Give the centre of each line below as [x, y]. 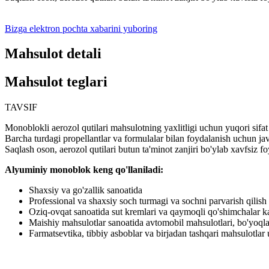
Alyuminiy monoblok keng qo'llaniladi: [84, 170]
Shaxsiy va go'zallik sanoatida [86, 190]
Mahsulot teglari [56, 82]
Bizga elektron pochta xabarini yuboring [81, 28]
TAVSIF [21, 107]
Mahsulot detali [53, 54]
